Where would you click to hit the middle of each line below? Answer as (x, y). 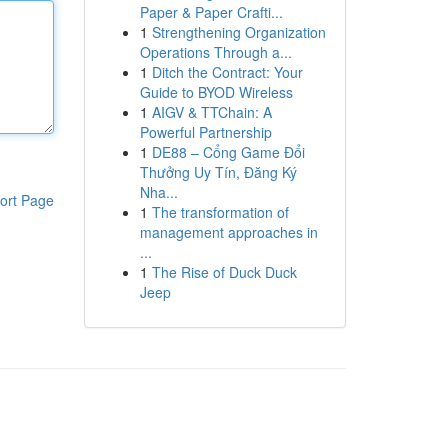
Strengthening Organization (238, 32)
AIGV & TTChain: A (211, 112)
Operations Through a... (215, 52)
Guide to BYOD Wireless (216, 92)
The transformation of (220, 212)
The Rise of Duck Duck (224, 272)
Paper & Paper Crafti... (211, 12)
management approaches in (228, 232)
